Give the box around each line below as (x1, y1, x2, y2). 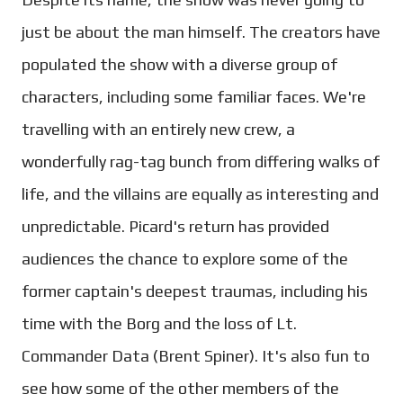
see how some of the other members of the (22, 378, 339, 398)
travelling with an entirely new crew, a (22, 119, 295, 139)
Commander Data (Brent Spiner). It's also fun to (22, 345, 370, 365)
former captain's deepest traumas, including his (22, 281, 368, 300)
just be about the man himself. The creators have (22, 22, 381, 41)
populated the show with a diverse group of (22, 54, 337, 74)
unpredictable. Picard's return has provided (22, 216, 329, 236)
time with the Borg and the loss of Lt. (22, 313, 297, 333)
